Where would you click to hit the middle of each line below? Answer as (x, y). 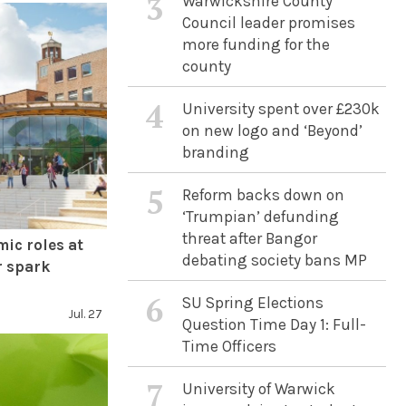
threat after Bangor (249, 238)
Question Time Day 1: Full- (274, 324)
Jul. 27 (86, 314)
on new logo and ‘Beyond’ (272, 130)
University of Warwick (258, 389)
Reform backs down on (263, 195)
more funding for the (256, 44)
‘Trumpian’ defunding (260, 217)
